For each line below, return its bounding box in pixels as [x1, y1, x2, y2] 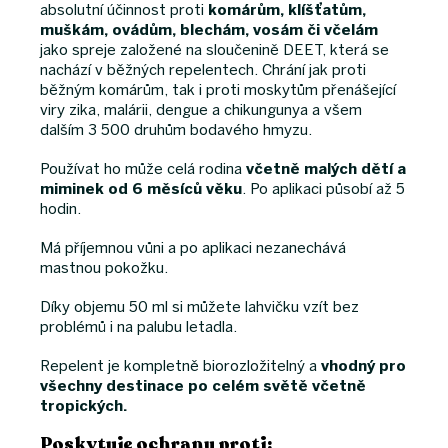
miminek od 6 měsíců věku [40, 180, 242, 199]
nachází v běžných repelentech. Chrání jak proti [40, 61, 366, 80]
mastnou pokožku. [40, 259, 168, 278]
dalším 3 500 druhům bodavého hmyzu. [40, 121, 312, 140]
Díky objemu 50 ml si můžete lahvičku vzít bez [40, 298, 359, 317]
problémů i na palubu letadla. [40, 318, 237, 337]
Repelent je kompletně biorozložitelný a [40, 357, 317, 376]
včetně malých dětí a [246, 160, 406, 179]
